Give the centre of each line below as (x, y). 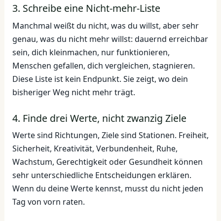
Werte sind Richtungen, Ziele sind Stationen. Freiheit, (110, 135)
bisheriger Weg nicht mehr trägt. (74, 92)
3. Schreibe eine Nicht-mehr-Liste (86, 8)
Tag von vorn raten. (48, 202)
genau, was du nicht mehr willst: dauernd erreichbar (110, 39)
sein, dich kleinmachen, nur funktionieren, (91, 52)
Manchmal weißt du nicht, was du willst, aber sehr (105, 25)
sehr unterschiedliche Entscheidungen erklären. (102, 175)
